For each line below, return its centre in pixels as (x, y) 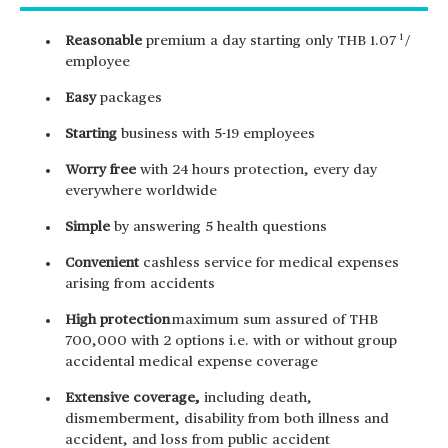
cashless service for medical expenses (269, 263)
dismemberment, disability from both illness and (227, 419)
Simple (87, 227)
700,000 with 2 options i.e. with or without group (231, 341)
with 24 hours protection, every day (256, 170)
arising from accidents (140, 284)
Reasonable (103, 41)
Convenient (102, 263)
